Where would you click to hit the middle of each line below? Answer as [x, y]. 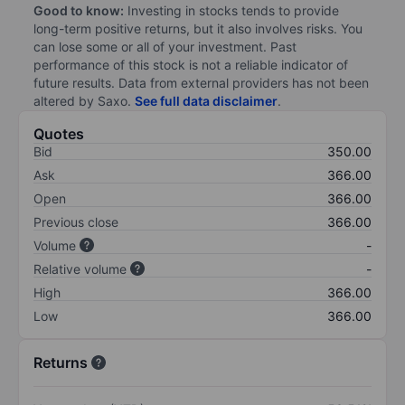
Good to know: [79, 10]
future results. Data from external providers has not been [201, 82]
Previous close [76, 221]
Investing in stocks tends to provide [231, 10]
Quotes [59, 133]
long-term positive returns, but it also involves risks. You [198, 28]
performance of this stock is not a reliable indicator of [191, 64]
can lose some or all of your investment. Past [165, 46]
